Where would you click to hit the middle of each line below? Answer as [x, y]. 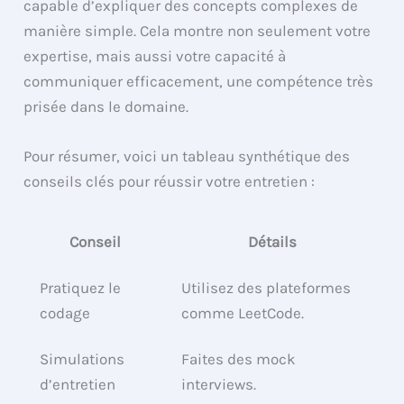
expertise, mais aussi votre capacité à [155, 56]
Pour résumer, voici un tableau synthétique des [187, 156]
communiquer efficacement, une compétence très [199, 82]
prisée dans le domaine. [106, 107]
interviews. [219, 385]
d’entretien [78, 385]
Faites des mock [239, 359]
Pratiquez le [81, 288]
